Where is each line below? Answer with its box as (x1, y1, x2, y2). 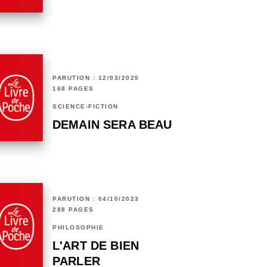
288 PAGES (52, 206, 94, 213)
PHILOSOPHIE (52, 224, 104, 231)
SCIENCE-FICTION (52, 103, 119, 110)
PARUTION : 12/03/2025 (52, 74, 139, 82)
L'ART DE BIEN (52, 239, 139, 253)
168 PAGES (52, 85, 94, 92)
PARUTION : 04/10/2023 (52, 195, 139, 203)
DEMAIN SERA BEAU (52, 118, 172, 132)
